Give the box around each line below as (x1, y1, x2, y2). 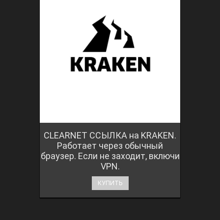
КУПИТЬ (97, 179, 123, 187)
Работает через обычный (57, 140, 163, 151)
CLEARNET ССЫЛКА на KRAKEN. (44, 130, 176, 140)
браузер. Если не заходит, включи (40, 150, 180, 161)
